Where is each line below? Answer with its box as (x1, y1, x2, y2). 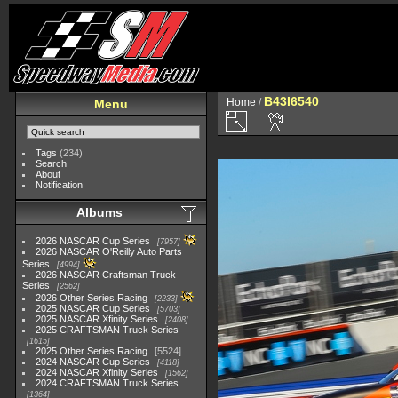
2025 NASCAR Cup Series (36, 303, 151, 314)
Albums (76, 205, 123, 219)
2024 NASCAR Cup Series (36, 356, 151, 367)
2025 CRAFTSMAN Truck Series (36, 324, 179, 335)
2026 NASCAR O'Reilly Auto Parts (36, 246, 183, 257)
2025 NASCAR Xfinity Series (36, 314, 159, 324)
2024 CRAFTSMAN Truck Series (36, 378, 179, 388)
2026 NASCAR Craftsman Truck (36, 269, 177, 280)
